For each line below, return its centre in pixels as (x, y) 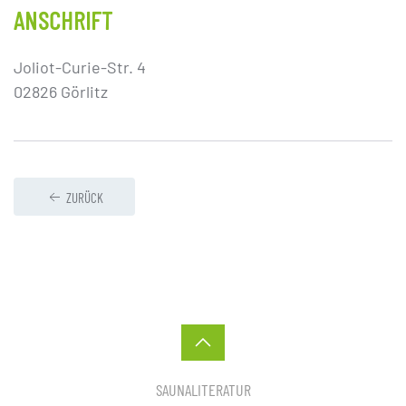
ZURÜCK (85, 198)
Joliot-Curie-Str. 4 (80, 68)
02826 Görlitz (61, 92)
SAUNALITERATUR (203, 390)
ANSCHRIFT (63, 20)
